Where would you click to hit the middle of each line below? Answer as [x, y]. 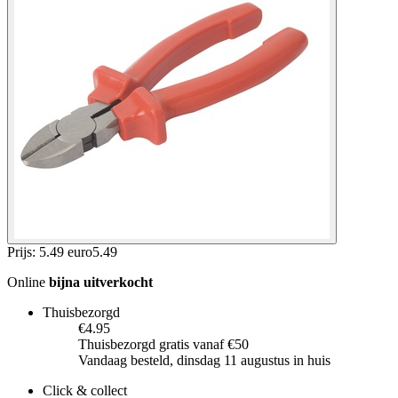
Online [28, 282]
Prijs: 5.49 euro [50, 251]
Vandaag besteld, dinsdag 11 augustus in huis [204, 360]
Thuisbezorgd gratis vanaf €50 [163, 344]
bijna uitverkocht [101, 282]
